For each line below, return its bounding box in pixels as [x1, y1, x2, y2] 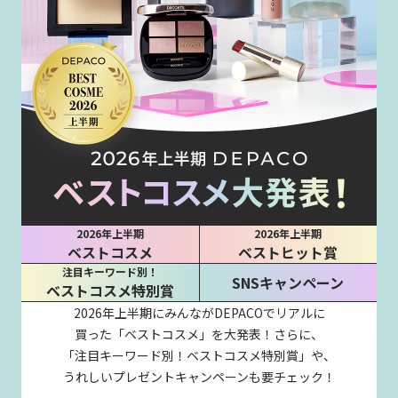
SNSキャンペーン [232, 272, 345, 293]
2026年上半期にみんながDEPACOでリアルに [73, 304, 325, 322]
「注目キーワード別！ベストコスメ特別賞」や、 [62, 346, 336, 364]
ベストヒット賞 [238, 242, 338, 263]
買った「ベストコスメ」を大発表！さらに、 [75, 325, 323, 343]
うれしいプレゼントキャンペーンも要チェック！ [62, 368, 336, 386]
